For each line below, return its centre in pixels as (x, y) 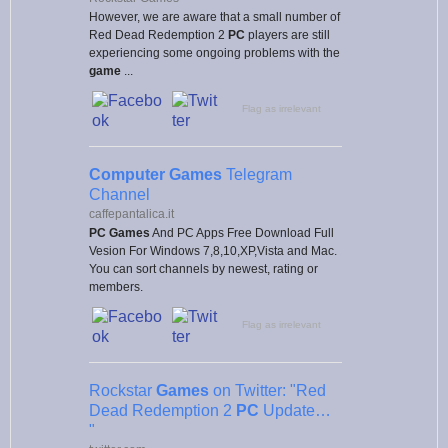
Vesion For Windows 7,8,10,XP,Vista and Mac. (213, 250)
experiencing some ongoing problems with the (214, 52)
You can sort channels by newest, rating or (203, 268)
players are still (287, 34)
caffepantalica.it (131, 213)
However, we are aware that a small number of (214, 16)
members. (116, 286)
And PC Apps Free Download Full (242, 232)
